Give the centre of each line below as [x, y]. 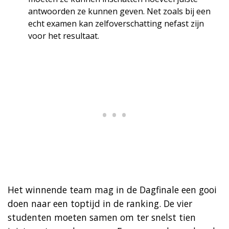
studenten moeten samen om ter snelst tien [102, 217]
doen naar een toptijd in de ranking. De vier [100, 203]
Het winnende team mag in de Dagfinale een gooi [112, 189]
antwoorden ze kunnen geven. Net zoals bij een [119, 11]
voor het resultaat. [64, 36]
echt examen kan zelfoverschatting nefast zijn [116, 23]
